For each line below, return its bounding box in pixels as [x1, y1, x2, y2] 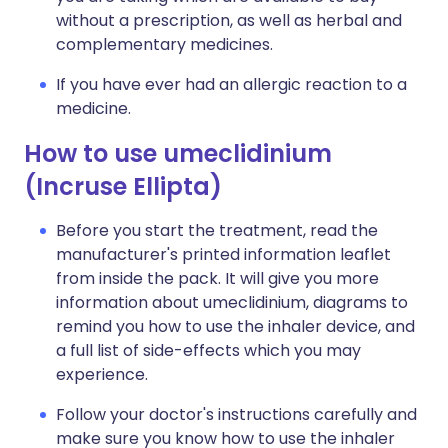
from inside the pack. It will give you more [56, 267, 379, 290]
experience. [56, 363, 148, 386]
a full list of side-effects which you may [56, 339, 361, 362]
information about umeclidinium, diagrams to [56, 291, 408, 314]
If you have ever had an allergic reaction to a [56, 73, 407, 96]
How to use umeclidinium [24, 137, 332, 170]
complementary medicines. [56, 33, 273, 56]
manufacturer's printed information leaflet [56, 243, 391, 266]
